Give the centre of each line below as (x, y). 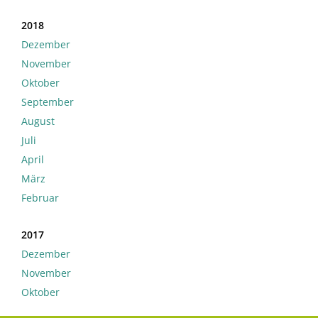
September (48, 102)
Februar (40, 198)
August (38, 121)
